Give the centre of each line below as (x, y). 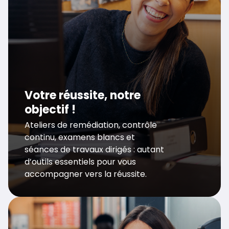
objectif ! (50, 110)
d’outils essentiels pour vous (80, 162)
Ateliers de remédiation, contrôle (91, 125)
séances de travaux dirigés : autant (94, 150)
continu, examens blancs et (80, 138)
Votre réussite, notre (83, 96)
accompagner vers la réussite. (86, 174)
